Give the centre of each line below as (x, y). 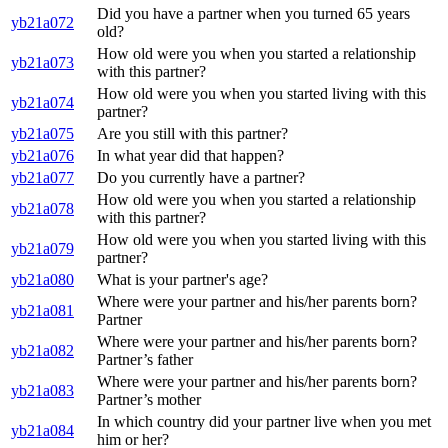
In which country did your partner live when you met (264, 422)
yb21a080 (42, 280)
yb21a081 (42, 311)
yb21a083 (42, 391)
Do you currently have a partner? (201, 178)
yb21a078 (42, 209)
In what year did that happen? (190, 156)
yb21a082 (42, 351)
